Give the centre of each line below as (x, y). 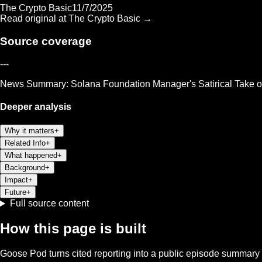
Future (15, 192)
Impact (16, 180)
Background (25, 168)
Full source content (49, 204)
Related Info (25, 143)
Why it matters (30, 131)
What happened (31, 156)
